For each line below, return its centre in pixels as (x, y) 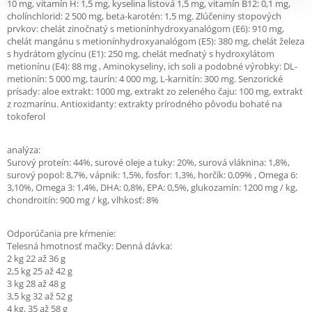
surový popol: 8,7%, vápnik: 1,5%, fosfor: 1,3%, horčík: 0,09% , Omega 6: (152, 175)
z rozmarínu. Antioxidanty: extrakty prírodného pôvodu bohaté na (145, 104)
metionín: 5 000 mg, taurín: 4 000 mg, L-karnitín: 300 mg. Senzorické (145, 79)
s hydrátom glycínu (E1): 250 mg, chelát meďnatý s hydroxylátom (141, 54)
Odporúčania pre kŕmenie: (61, 233)
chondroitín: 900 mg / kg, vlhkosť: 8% (83, 200)
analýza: (24, 150)
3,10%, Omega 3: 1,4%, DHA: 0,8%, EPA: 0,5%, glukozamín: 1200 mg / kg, (152, 187)
